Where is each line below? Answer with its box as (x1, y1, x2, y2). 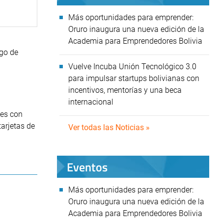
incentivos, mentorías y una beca (68, 85, 182, 95)
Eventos (67, 158, 108, 176)
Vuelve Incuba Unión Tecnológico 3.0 (68, 62, 196, 71)
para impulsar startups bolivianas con (68, 74, 199, 83)
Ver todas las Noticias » (68, 123, 150, 132)
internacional (68, 97, 115, 107)
